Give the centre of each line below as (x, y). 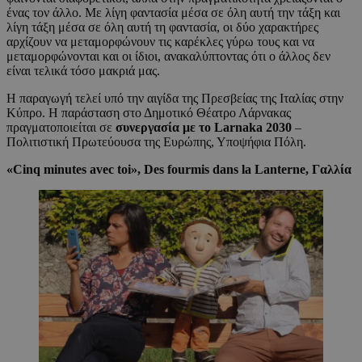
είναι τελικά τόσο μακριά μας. (83, 70)
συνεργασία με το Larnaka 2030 (204, 127)
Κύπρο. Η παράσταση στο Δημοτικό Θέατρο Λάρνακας (149, 112)
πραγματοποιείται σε (61, 127)
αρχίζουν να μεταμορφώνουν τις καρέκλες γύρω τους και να (160, 41)
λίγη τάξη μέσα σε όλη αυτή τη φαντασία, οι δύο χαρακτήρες (162, 27)
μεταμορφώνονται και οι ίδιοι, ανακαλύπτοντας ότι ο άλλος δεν (168, 56)
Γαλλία (332, 169)
